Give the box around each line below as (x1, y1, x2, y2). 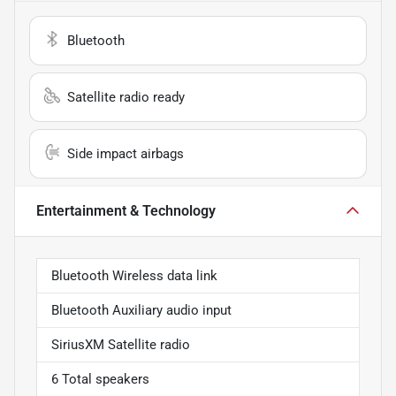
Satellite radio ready (67, 89, 185, 105)
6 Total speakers (51, 371, 149, 387)
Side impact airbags (67, 146, 184, 162)
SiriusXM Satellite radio (51, 337, 190, 353)
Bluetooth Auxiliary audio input (51, 302, 232, 318)
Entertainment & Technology (36, 202, 216, 219)
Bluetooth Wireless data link (51, 268, 217, 284)
